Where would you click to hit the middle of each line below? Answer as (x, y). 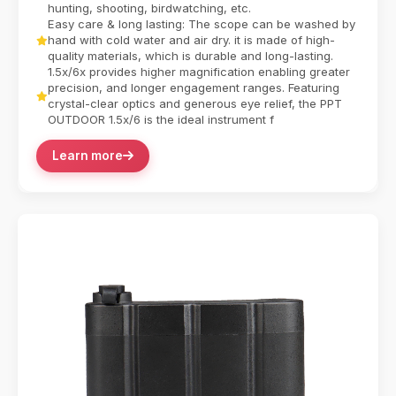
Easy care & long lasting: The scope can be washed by (202, 24)
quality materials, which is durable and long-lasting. (190, 56)
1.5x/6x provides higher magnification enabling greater (199, 72)
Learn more (88, 156)
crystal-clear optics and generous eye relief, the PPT (195, 103)
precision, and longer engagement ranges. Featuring (194, 88)
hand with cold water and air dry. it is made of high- (191, 40)
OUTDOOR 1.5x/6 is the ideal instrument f (161, 119)
